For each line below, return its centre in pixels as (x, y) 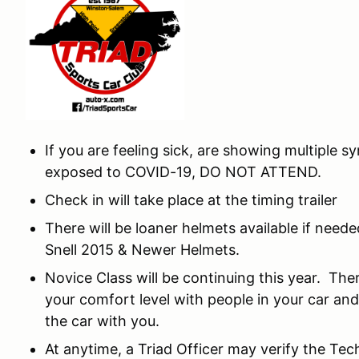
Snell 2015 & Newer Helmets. (142, 250)
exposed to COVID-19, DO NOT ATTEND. (183, 172)
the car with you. (102, 321)
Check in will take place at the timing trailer (191, 200)
